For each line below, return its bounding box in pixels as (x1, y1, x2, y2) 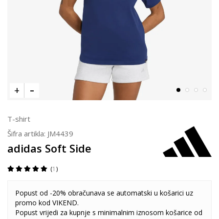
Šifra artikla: (7, 129, 47, 138)
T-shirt (7, 114, 30, 124)
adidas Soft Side (7, 141, 91, 155)
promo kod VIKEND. (15, 198, 79, 207)
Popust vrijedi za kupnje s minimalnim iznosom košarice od (15, 208, 202, 217)
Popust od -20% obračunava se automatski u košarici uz (15, 188, 193, 197)
